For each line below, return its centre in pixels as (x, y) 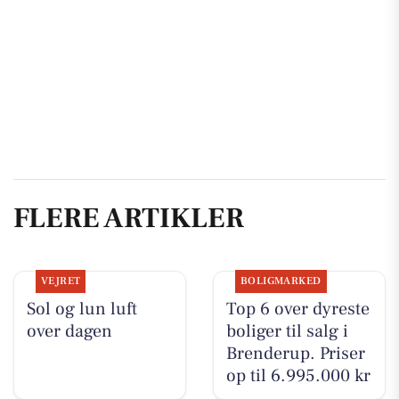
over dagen (69, 331)
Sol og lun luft (81, 309)
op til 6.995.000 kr (298, 375)
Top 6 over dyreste (297, 309)
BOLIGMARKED (281, 281)
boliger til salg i (287, 331)
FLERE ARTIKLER (129, 219)
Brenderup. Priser (295, 353)
